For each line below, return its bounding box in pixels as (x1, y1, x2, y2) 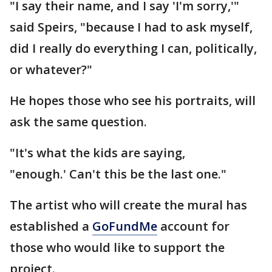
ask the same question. (10, 114, 150, 130)
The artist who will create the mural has (10, 197, 247, 213)
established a (10, 218, 92, 234)
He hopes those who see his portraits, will (10, 92, 256, 109)
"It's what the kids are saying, (10, 144, 185, 161)
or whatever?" (10, 61, 95, 78)
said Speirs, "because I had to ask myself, (10, 19, 253, 35)
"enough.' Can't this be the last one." (10, 166, 226, 182)
